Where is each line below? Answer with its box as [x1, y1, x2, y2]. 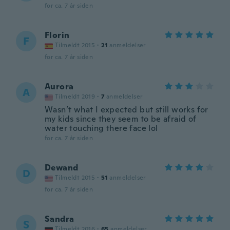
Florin [45, 30, 70, 41]
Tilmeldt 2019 [55, 92, 95, 101]
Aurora [45, 81, 74, 92]
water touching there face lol [45, 123, 158, 133]
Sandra [45, 214, 74, 224]
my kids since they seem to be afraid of [45, 113, 197, 124]
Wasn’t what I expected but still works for [45, 104, 208, 115]
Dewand [45, 162, 79, 173]
